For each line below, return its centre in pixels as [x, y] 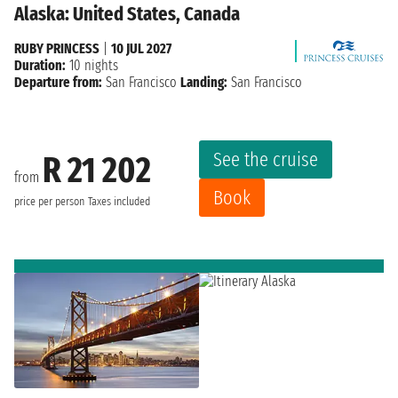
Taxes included [119, 201]
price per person [49, 201]
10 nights [92, 66]
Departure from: [58, 83]
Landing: [204, 83]
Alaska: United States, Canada [127, 14]
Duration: [40, 66]
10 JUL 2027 [141, 49]
